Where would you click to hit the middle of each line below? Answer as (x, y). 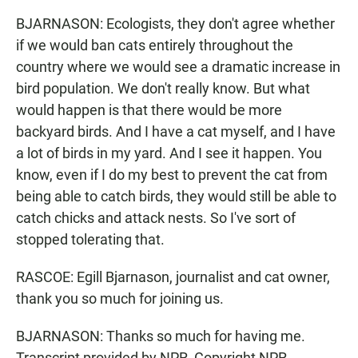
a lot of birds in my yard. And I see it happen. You (169, 153)
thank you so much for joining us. (120, 298)
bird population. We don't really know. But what (163, 88)
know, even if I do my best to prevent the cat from (172, 175)
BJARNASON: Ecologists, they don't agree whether (175, 24)
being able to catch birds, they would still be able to (176, 196)
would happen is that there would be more (149, 110)
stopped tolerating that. (90, 239)
